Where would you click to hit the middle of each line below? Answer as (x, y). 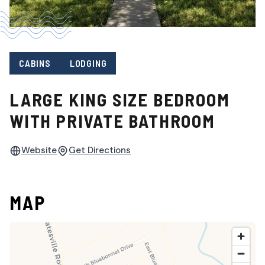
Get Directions (100, 151)
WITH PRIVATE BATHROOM (112, 121)
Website (39, 151)
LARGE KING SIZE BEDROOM (120, 100)
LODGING (88, 63)
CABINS (35, 63)
